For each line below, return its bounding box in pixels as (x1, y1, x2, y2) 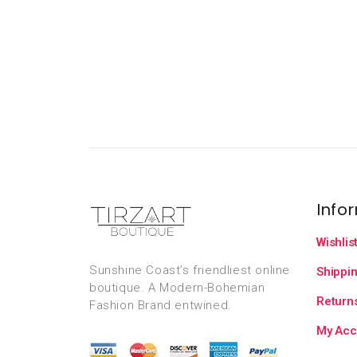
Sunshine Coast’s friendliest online (89, 262, 291, 277)
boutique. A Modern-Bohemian (89, 280, 265, 295)
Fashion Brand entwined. (89, 297, 232, 312)
